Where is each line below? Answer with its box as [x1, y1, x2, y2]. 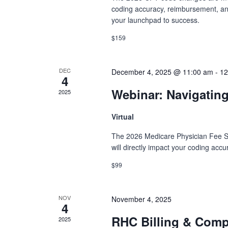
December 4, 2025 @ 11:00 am [111, 67, 214, 77]
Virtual [111, 111, 134, 122]
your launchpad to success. [111, 15, 200, 25]
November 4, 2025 [111, 194, 172, 204]
